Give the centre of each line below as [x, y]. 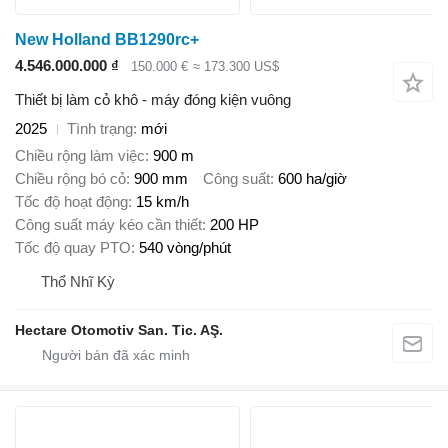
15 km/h [162, 201]
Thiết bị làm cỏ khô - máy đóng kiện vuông [153, 100]
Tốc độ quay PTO [73, 247]
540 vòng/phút [185, 247]
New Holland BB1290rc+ [107, 39]
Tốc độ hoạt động [71, 201]
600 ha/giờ [312, 178]
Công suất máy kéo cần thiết [108, 224]
